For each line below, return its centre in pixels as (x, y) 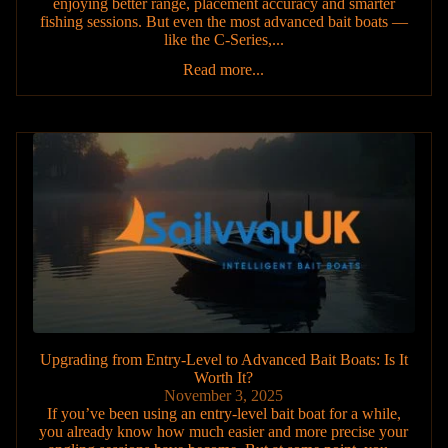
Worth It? (224, 378)
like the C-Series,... (223, 39)
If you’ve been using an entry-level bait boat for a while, (223, 414)
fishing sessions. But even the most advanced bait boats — (223, 21)
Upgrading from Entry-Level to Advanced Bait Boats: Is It (223, 360)
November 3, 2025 (224, 396)
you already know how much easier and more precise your (224, 432)
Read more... (224, 69)
